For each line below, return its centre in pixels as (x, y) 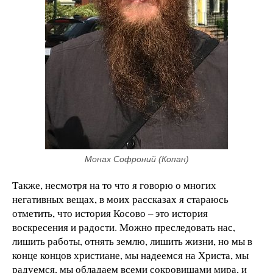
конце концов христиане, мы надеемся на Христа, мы (130, 255)
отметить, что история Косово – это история (110, 213)
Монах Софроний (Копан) (136, 159)
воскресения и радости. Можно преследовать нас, (124, 227)
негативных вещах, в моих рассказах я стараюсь (120, 199)
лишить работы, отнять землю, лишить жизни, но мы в (132, 241)
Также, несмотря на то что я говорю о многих (114, 185)
